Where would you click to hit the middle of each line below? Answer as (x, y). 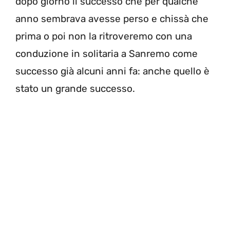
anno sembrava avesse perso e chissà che (112, 19)
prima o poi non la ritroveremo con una (104, 36)
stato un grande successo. (75, 89)
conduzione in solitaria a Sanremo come (107, 54)
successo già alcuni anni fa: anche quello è (112, 71)
